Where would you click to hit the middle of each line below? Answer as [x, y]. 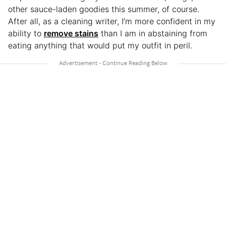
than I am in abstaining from [153, 33]
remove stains [71, 33]
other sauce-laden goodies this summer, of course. [104, 9]
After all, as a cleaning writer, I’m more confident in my [112, 21]
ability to [26, 33]
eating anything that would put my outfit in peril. [100, 45]
